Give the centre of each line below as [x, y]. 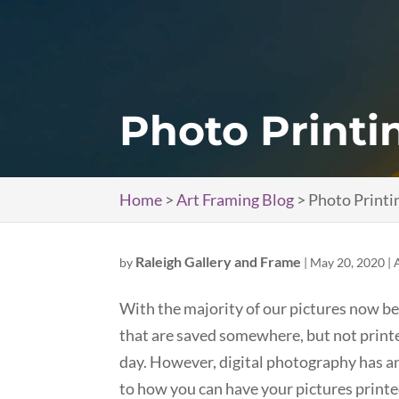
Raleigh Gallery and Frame [219, 261]
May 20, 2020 [348, 262]
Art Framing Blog [236, 199]
